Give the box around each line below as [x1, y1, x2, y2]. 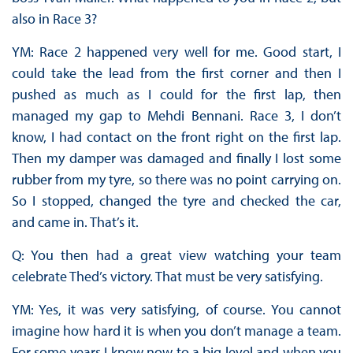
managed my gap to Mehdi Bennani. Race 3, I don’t [11, 106, 342, 125]
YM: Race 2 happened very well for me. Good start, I [11, 43, 342, 61]
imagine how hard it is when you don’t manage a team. [11, 321, 342, 340]
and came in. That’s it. [11, 213, 139, 232]
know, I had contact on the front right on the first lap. [11, 128, 342, 147]
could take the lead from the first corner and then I [11, 64, 342, 83]
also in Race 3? [11, 9, 97, 28]
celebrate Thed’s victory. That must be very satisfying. [11, 267, 323, 286]
